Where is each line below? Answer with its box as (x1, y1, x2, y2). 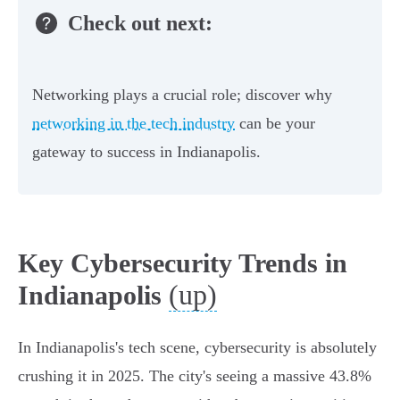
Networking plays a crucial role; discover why (32, 86, 332, 104)
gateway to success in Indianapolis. (32, 143, 261, 162)
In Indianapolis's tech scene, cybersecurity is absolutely (18, 338, 377, 357)
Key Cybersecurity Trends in (18, 248, 347, 279)
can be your (235, 114, 315, 133)
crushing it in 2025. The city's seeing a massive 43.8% (18, 367, 371, 386)
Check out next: (68, 11, 212, 35)
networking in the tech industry (32, 114, 235, 133)
